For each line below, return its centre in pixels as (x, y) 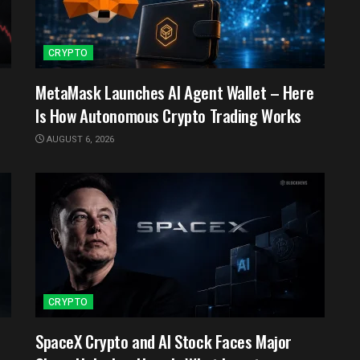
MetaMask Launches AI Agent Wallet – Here (175, 92)
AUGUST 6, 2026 (79, 139)
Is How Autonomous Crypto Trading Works (169, 115)
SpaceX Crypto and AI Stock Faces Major (164, 341)
